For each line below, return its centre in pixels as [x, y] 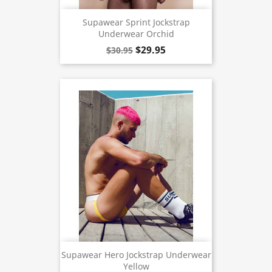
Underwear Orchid [136, 34]
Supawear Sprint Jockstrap [136, 22]
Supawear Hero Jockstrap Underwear [136, 255]
